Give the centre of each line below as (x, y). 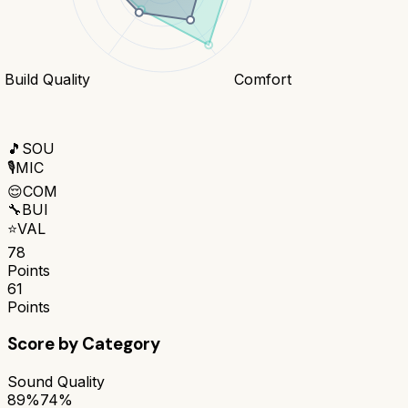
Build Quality (47, 79)
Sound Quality (56, 381)
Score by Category (84, 344)
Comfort (264, 79)
